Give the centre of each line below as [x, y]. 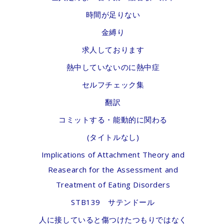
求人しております [113, 49]
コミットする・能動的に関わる [113, 119]
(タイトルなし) [113, 137]
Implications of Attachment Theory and [113, 154]
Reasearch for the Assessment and [113, 169]
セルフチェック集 [113, 84]
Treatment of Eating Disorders [113, 184]
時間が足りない [113, 14]
